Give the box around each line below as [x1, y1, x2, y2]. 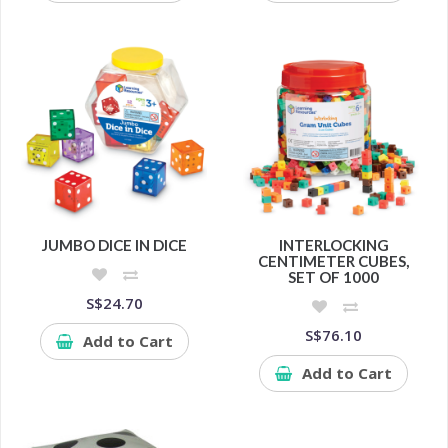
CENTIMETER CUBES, [258, 251, 410, 270]
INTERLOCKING [278, 235, 389, 254]
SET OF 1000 [288, 267, 380, 286]
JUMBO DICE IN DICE [41, 235, 187, 254]
